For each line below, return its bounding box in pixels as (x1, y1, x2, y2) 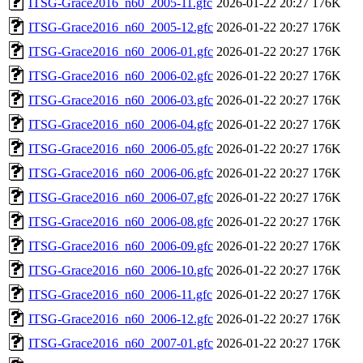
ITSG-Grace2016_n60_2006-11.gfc (28, 287, 212, 301)
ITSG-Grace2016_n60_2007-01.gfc (28, 335, 213, 350)
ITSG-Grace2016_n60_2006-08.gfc (28, 214, 213, 228)
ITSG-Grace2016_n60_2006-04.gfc (28, 117, 213, 131)
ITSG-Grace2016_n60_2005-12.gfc (28, 19, 213, 34)
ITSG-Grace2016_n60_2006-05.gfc (28, 141, 213, 156)
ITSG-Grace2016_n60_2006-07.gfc (28, 190, 213, 204)
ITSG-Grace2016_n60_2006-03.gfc (28, 92, 213, 107)
